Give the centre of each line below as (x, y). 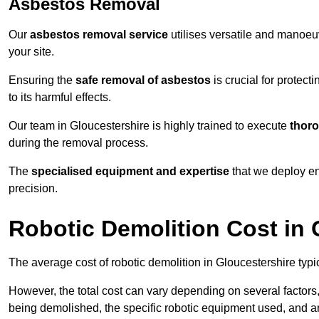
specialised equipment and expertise (130, 172)
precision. (33, 189)
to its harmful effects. (60, 98)
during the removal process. (78, 143)
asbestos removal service (99, 35)
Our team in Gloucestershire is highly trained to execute (149, 126)
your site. (31, 52)
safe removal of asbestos (143, 80)
